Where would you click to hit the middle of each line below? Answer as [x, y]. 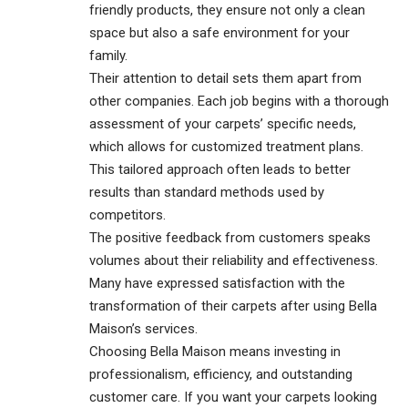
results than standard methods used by [207, 192]
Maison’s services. [143, 328]
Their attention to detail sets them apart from [225, 78]
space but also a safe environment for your [219, 32]
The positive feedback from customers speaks [230, 237]
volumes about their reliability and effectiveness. [234, 260]
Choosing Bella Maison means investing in [215, 351]
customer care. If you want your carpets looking [233, 397]
